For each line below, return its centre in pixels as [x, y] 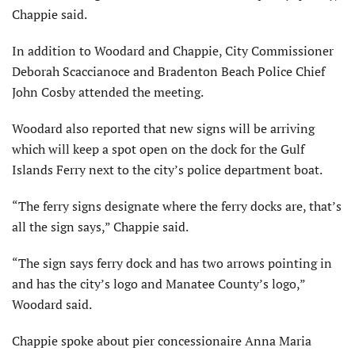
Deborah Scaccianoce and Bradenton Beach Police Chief [168, 71]
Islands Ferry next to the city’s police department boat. [167, 169]
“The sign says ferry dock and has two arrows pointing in [172, 263]
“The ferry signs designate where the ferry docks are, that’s [177, 206]
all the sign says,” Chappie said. [100, 226]
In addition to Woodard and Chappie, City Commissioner [173, 50]
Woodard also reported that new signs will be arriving [163, 128]
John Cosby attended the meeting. [108, 92]
